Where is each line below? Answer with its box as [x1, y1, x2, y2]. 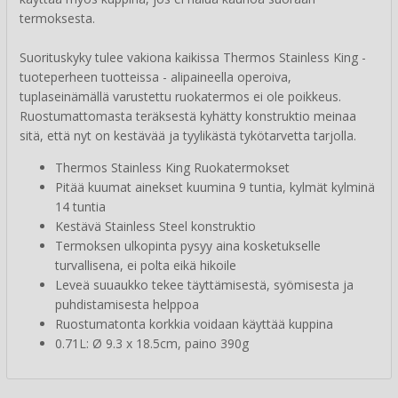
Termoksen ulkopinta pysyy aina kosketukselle [55, 237, 321, 255]
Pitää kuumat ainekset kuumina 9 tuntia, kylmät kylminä [55, 179, 375, 196]
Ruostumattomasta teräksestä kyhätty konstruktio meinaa [20, 107, 356, 125]
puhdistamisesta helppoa [55, 296, 199, 314]
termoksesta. [20, 10, 95, 28]
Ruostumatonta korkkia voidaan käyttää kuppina [55, 315, 333, 333]
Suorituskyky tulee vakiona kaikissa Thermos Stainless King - [20, 49, 366, 67]
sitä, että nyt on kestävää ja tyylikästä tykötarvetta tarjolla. [20, 127, 356, 145]
